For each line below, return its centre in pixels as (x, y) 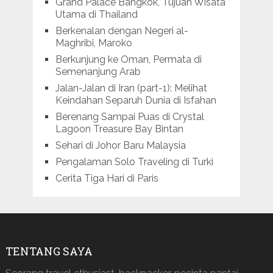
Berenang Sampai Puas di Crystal (129, 116)
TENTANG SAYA (49, 251)
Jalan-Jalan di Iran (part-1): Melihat (131, 88)
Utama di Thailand (96, 14)
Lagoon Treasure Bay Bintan (119, 129)
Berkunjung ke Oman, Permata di (128, 59)
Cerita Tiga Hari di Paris (107, 178)
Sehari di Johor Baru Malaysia (120, 145)
